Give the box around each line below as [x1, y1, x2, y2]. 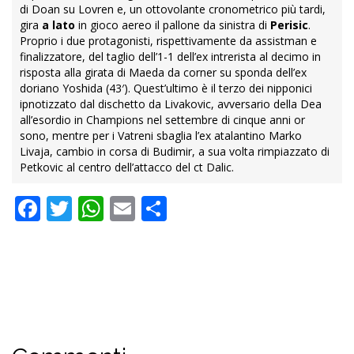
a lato [42, 17, 75, 33]
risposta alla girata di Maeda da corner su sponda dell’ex [20, 65, 307, 81]
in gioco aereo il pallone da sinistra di [75, 17, 270, 33]
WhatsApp [104, 191, 225, 226]
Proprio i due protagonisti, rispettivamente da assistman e [20, 33, 317, 49]
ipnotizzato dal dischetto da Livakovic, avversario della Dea [20, 96, 322, 112]
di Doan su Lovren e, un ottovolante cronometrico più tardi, [20, 2, 326, 17]
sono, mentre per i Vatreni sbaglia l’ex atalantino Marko [20, 128, 302, 144]
